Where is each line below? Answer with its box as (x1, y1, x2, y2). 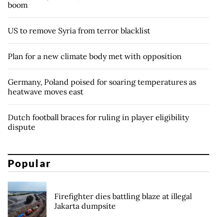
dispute (8, 122, 35, 132)
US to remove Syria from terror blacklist (8, 25, 150, 35)
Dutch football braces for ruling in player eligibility (8, 112, 189, 122)
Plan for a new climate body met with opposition (8, 51, 182, 61)
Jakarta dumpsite (54, 201, 116, 211)
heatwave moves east (8, 86, 83, 96)
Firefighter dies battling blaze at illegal (54, 191, 192, 201)
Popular (8, 157, 51, 170)
